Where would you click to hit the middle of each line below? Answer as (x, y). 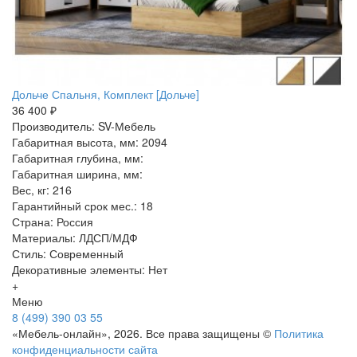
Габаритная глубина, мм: (78, 158)
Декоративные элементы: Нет (90, 269)
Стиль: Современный (68, 253)
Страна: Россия (53, 222)
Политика (299, 333)
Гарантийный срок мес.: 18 (82, 206)
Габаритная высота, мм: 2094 (90, 142)
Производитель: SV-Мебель (84, 126)
